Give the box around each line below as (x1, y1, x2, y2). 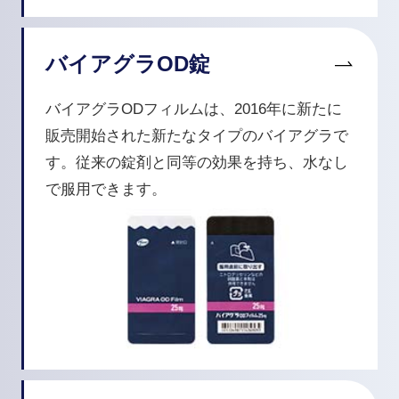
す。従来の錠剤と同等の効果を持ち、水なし (45, 153, 348, 171)
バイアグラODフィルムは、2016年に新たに (45, 100, 342, 118)
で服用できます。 (45, 180, 167, 198)
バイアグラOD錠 (45, 51, 210, 76)
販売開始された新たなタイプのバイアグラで (45, 126, 348, 144)
